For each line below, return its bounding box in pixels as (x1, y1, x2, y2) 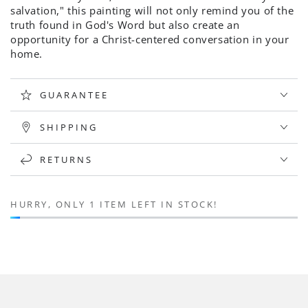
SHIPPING (40, 120, 98, 133)
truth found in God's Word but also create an (10, 18, 240, 32)
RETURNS (40, 153, 93, 166)
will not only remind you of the (131, 3, 294, 18)
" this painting (60, 3, 132, 18)
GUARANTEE (40, 88, 109, 101)
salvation (10, 3, 57, 18)
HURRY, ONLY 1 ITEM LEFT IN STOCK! (10, 198, 218, 211)
